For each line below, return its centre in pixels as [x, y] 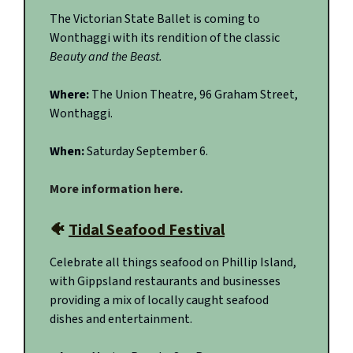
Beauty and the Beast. [106, 57]
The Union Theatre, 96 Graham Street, [193, 95]
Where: [69, 95]
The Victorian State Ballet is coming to [155, 19]
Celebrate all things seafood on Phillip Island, [173, 263]
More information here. [116, 190]
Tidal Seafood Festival [147, 230]
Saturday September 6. [147, 152]
